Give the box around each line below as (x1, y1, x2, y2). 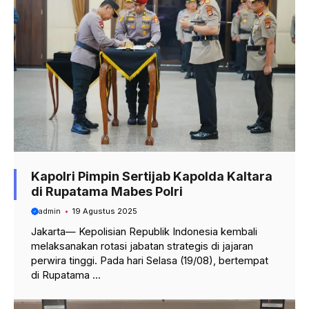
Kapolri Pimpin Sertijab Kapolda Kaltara (31, 168, 272, 183)
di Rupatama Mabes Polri (31, 183, 183, 199)
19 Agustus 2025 (72, 206, 137, 217)
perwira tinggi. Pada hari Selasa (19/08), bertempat (31, 255, 268, 267)
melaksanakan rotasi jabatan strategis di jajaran (31, 240, 253, 252)
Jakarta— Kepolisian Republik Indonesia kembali (31, 226, 257, 238)
